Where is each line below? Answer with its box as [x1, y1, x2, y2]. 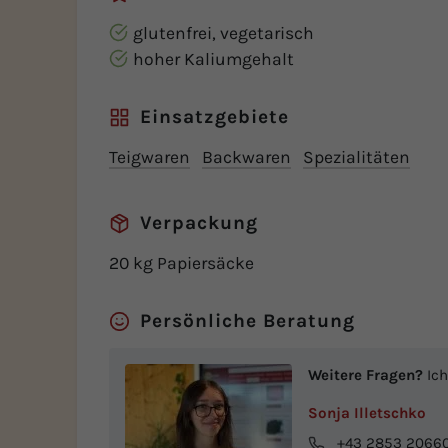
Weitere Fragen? [308, 365, 423, 384]
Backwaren [202, 146, 291, 167]
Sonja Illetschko [308, 403, 426, 422]
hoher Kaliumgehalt [133, 48, 294, 69]
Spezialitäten [303, 146, 410, 167]
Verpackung [134, 210, 259, 234]
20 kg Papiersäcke [109, 252, 254, 273]
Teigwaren [109, 146, 190, 167]
